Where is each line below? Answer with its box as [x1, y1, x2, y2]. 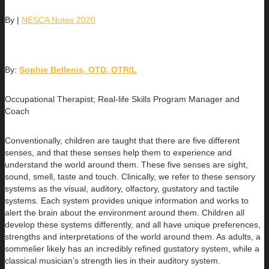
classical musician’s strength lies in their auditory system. [5, 255, 220, 265]
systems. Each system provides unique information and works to [5, 195, 249, 205]
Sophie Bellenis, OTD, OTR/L [19, 64, 137, 74]
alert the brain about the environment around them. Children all [5, 207, 244, 217]
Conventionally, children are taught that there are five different [5, 135, 240, 145]
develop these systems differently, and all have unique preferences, [5, 219, 261, 229]
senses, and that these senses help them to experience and [5, 147, 232, 157]
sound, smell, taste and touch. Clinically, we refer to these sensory [5, 171, 255, 181]
